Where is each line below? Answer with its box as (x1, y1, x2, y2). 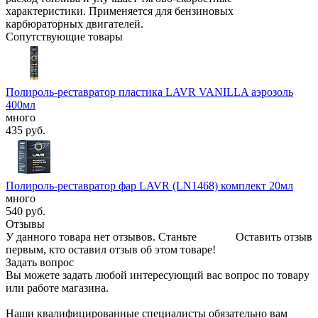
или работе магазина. (6, 282, 109, 294)
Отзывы (6, 218, 45, 230)
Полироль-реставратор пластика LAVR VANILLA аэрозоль (6, 86, 293, 98)
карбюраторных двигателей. (6, 18, 143, 30)
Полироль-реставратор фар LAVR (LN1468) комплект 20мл (6, 180, 293, 192)
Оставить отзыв (236, 231, 312, 243)
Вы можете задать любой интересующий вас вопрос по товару (6, 269, 309, 281)
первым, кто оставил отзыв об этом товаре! (6, 243, 216, 256)
